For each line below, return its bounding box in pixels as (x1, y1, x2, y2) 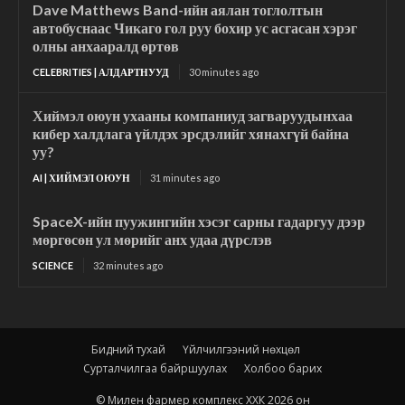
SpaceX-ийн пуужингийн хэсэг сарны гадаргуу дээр (33, 212, 365, 230)
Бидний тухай (90, 341, 165, 357)
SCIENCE (33, 259, 73, 271)
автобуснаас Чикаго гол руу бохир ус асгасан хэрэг (33, 18, 357, 36)
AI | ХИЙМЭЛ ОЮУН (33, 171, 130, 184)
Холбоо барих (244, 360, 322, 376)
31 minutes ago (150, 171, 220, 184)
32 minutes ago (93, 259, 163, 271)
